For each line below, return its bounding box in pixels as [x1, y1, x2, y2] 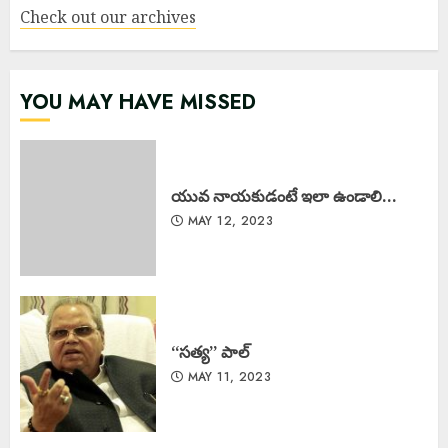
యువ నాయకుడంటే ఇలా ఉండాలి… [171, 185, 397, 207]
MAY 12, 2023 [183, 212, 274, 230]
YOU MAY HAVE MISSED [20, 88, 256, 117]
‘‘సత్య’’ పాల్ [171, 341, 249, 363]
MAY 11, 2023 [183, 368, 272, 386]
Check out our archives [20, 6, 196, 28]
